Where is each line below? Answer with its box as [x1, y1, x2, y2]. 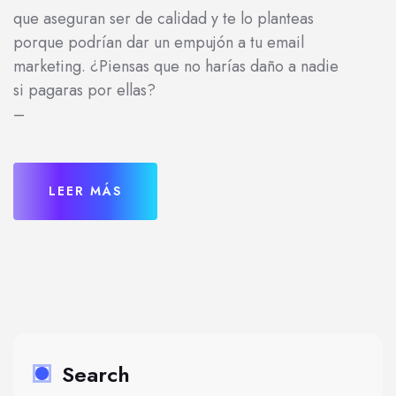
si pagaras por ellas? [13, 79, 156, 102]
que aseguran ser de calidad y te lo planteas [13, 7, 314, 30]
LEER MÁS [49, 182, 122, 200]
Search [62, 359, 130, 390]
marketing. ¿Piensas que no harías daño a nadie [13, 55, 339, 78]
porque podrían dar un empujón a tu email [13, 31, 304, 54]
